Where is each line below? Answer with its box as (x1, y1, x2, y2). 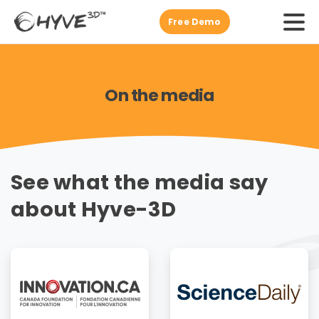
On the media (105, 83, 214, 107)
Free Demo (168, 16, 221, 28)
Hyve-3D (80, 194, 177, 224)
